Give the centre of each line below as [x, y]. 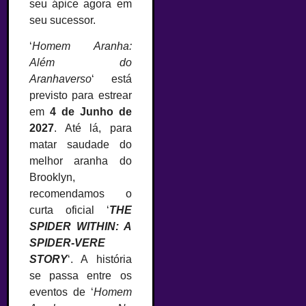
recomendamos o [81, 194]
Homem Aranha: [82, 46]
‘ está [112, 79]
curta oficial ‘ [69, 210]
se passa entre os [81, 276]
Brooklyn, [52, 178]
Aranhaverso [60, 79]
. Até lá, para [93, 128]
